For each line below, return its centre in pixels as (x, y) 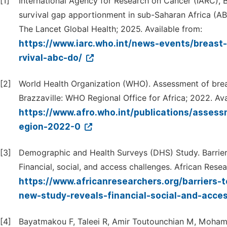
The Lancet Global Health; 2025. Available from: (110, 29)
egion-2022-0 (51, 127)
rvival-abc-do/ (51, 58)
